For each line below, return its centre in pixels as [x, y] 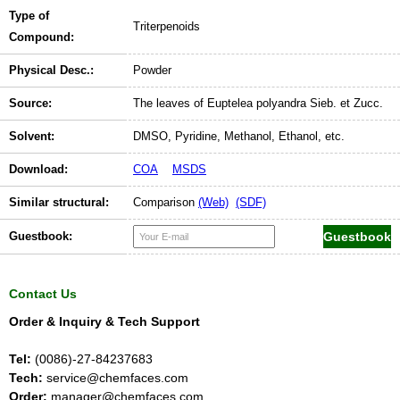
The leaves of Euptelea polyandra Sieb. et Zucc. [258, 104]
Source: [30, 104]
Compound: [42, 37]
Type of [29, 16]
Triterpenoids [167, 27]
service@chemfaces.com [116, 378]
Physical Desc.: [51, 71]
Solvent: [32, 137]
